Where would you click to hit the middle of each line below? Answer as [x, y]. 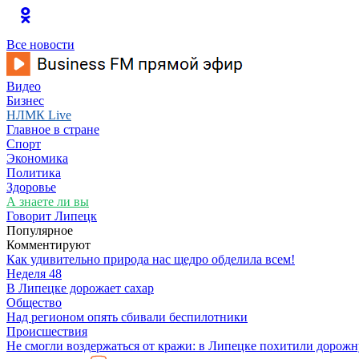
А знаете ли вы [48, 202]
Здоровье [31, 187]
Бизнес [25, 101]
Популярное [40, 230]
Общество [34, 303]
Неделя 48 [34, 274]
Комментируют [48, 245]
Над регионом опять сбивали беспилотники [127, 317]
